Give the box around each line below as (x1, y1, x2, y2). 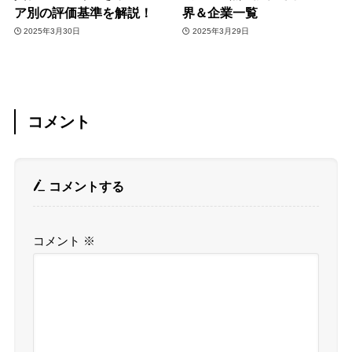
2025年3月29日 (192, 27, 249, 36)
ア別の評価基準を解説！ (13, 5, 152, 20)
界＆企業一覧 (182, 5, 258, 20)
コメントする (46, 179, 125, 194)
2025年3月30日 (24, 27, 81, 36)
